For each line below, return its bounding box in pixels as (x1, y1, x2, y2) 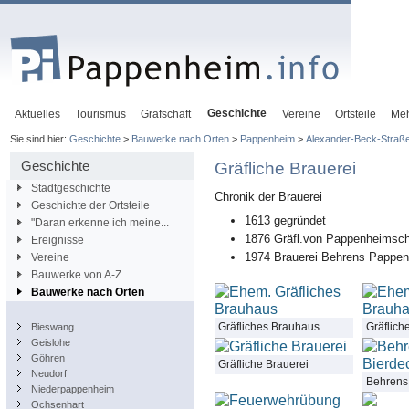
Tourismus (75, 108, 126, 121)
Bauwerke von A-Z (31, 268, 121, 282)
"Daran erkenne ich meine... (31, 216, 169, 230)
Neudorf (31, 368, 67, 380)
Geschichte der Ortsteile (31, 199, 150, 213)
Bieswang (31, 321, 74, 333)
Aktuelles (15, 108, 60, 121)
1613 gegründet (245, 213, 327, 227)
